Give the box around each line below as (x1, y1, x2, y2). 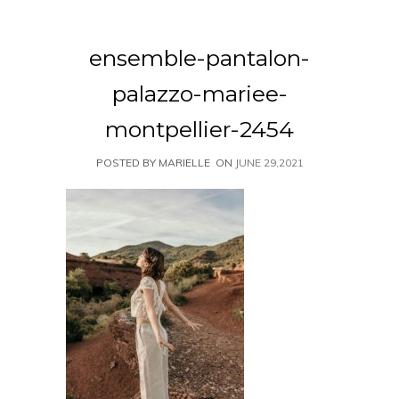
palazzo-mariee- (111, 80, 288, 107)
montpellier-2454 (105, 116, 294, 142)
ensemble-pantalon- (89, 45, 310, 71)
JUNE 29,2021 (234, 156, 304, 169)
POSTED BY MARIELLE (95, 156, 210, 169)
